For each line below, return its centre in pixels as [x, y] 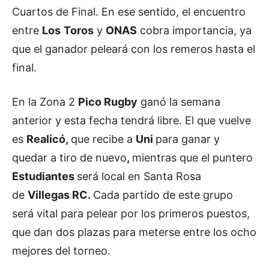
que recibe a [103, 139]
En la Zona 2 [45, 101]
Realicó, [49, 139]
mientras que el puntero [192, 157]
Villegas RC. [60, 195]
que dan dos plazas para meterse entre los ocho [134, 232]
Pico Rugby [108, 101]
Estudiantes [44, 176]
